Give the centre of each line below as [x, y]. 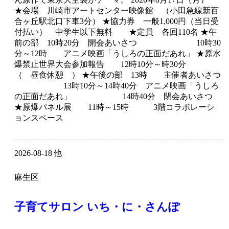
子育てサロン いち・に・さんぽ [97, 207]
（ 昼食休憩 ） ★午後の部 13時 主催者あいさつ [118, 75]
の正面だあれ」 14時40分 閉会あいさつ [113, 97]
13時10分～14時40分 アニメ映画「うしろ [117, 86]
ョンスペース [48, 118]
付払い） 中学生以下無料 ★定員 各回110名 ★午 [116, 32]
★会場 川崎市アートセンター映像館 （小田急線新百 [117, 11]
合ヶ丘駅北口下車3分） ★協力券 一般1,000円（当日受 [117, 21]
